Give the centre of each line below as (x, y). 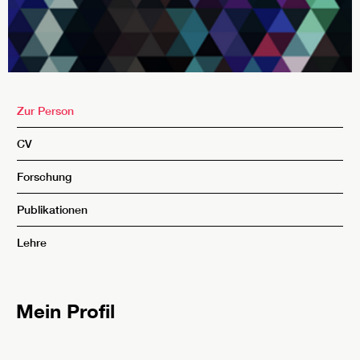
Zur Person (45, 111)
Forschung (44, 177)
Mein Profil (65, 311)
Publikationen (52, 210)
